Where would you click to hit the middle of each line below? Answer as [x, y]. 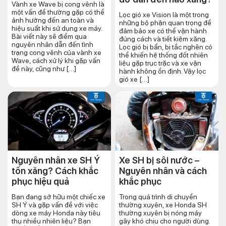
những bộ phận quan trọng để [165, 23]
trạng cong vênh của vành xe [56, 53]
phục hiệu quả [40, 181]
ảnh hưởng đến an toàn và [53, 20]
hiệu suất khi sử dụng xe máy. [57, 29]
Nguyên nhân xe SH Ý [56, 160]
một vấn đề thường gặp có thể [58, 12]
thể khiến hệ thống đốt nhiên [163, 55]
